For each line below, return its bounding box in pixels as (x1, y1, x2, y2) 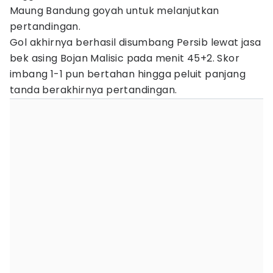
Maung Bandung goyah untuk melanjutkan (10, 4, 219, 18)
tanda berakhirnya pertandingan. (10, 83, 177, 97)
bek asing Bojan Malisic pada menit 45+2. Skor (10, 51, 239, 65)
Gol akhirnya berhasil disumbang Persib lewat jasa (10, 35, 261, 49)
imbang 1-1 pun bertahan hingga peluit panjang (10, 67, 246, 81)
